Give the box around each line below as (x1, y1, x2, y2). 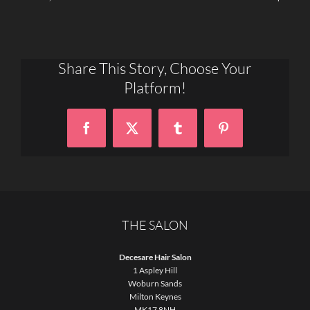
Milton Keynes (129, 291, 181, 302)
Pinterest (222, 127, 266, 140)
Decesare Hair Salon (118, 252, 192, 263)
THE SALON (122, 217, 188, 233)
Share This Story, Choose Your (58, 59, 252, 78)
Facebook (85, 127, 134, 140)
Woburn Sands (128, 278, 182, 289)
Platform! (124, 78, 186, 98)
